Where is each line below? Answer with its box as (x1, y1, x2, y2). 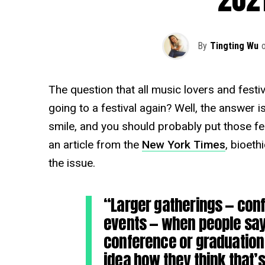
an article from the (48, 137, 142, 151)
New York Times (141, 137, 225, 151)
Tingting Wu (210, 40, 258, 51)
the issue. (48, 156, 95, 170)
